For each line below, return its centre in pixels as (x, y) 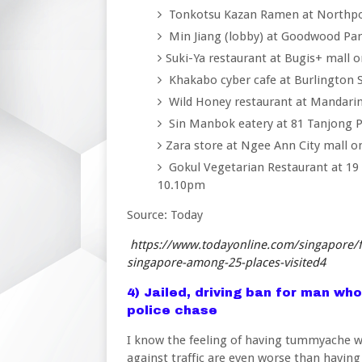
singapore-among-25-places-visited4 (226, 263)
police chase (172, 310)
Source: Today (165, 215)
